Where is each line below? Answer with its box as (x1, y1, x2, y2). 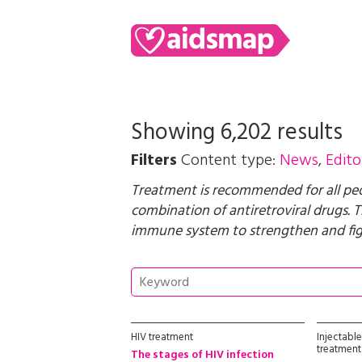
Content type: (181, 148, 280, 174)
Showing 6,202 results (131, 115, 343, 151)
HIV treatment (131, 329, 193, 346)
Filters (131, 148, 177, 174)
